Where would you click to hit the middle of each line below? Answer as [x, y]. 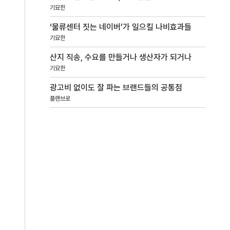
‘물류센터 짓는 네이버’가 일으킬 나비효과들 [121, 27]
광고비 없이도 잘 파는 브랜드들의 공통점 [116, 87]
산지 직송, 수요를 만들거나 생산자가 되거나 [121, 57]
